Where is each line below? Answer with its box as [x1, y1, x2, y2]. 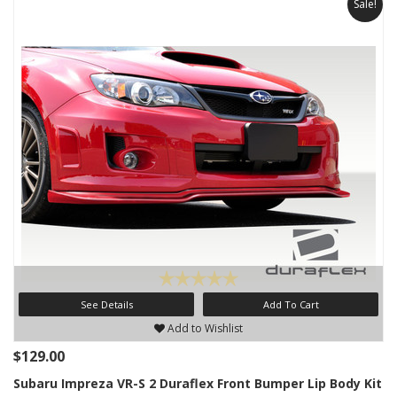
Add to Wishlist [165, 321, 243, 336]
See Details [80, 298, 133, 311]
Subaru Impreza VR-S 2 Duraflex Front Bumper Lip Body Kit [13, 375, 382, 392]
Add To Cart [262, 298, 319, 311]
